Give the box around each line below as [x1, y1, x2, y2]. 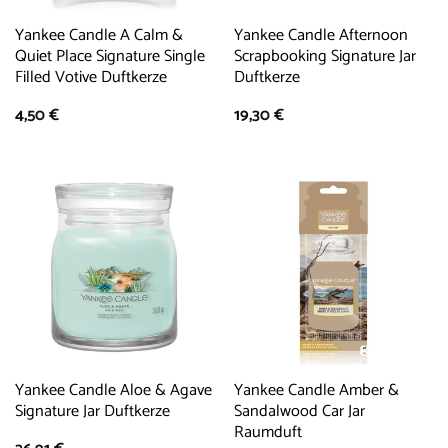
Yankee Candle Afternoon [233, 22, 408, 50]
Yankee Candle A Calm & [14, 22, 183, 50]
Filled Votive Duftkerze [14, 64, 167, 92]
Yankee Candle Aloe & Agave [14, 377, 212, 405]
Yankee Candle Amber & [233, 377, 399, 405]
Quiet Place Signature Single [14, 43, 205, 71]
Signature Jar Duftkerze [14, 398, 170, 426]
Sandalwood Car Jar [233, 398, 365, 426]
